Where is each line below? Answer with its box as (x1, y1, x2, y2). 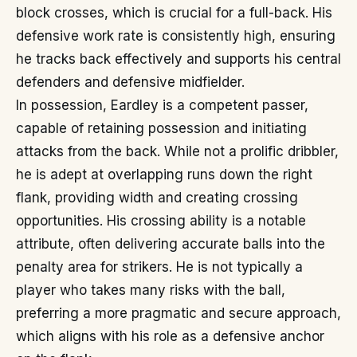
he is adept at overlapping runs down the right (16, 167, 312, 182)
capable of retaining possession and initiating (16, 120, 307, 136)
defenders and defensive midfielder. (16, 74, 245, 90)
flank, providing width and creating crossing (16, 190, 298, 206)
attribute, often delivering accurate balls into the (16, 236, 325, 252)
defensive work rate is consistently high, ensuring (16, 28, 335, 44)
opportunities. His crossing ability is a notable (16, 213, 306, 229)
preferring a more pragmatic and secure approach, (16, 305, 341, 321)
